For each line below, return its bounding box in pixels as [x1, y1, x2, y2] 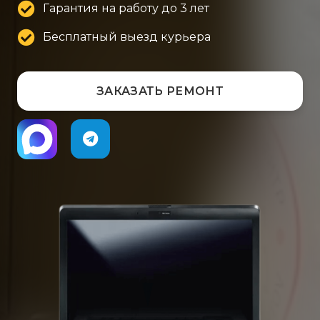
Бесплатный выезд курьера [43, 29, 211, 44]
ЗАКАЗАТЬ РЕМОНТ [96, 84, 224, 98]
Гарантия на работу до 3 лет [43, 1, 210, 16]
